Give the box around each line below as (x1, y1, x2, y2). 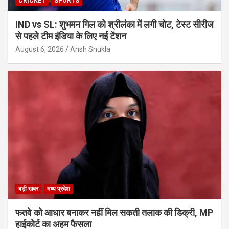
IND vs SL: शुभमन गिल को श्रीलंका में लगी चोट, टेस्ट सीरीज (15, 19, 214, 30)
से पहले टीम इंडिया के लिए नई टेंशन (15, 31, 126, 42)
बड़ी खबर (18, 185, 38, 192)
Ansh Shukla (70, 45, 110, 54)
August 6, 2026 (15, 45, 64, 54)
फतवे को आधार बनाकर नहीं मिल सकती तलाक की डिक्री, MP (15, 207, 213, 218)
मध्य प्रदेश (47, 185, 70, 192)
